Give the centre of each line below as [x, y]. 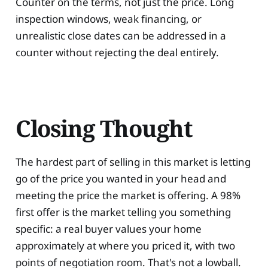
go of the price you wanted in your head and [121, 178]
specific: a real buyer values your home [108, 229]
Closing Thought [103, 128]
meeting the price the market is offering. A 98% [128, 195]
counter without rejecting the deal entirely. [117, 52]
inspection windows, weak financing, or [108, 19]
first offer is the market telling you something [123, 212]
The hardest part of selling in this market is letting [133, 162]
